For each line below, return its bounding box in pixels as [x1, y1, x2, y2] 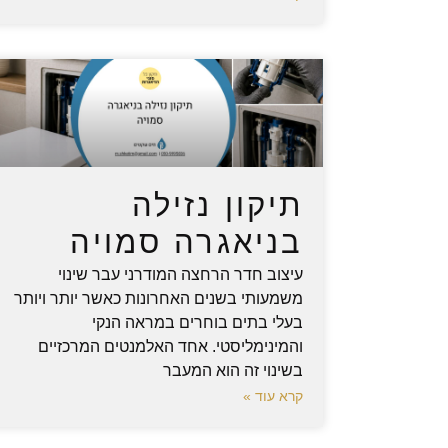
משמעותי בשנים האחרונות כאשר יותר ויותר [14, 290, 304, 308]
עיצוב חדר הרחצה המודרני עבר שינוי [58, 266, 304, 284]
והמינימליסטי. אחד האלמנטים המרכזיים [38, 338, 304, 356]
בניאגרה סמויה [70, 225, 304, 261]
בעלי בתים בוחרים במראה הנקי [92, 314, 304, 332]
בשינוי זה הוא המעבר [163, 362, 304, 380]
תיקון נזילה [131, 188, 304, 224]
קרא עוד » [243, 388, 304, 405]
